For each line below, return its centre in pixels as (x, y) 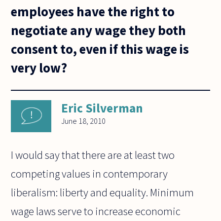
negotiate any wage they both (99, 30)
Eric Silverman (102, 108)
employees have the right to (93, 11)
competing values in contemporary (90, 174)
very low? (39, 67)
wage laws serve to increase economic (96, 211)
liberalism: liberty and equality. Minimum (103, 193)
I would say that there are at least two (93, 155)
